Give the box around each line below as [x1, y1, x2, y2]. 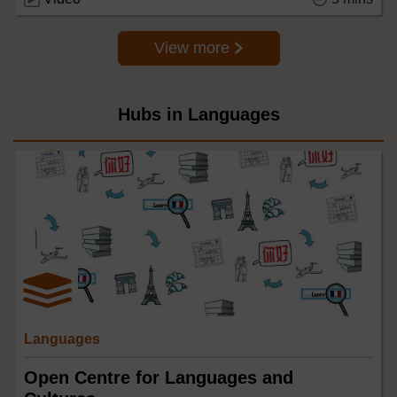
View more [153, 38, 234, 57]
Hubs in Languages [117, 104, 280, 124]
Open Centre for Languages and [24, 367, 293, 387]
